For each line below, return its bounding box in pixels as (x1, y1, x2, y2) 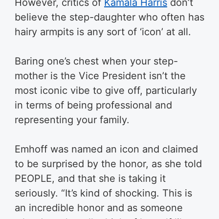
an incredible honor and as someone (15, 202, 183, 214)
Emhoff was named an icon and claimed (15, 143, 198, 155)
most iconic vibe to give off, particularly (15, 85, 197, 96)
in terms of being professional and (15, 99, 172, 111)
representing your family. (15, 114, 130, 126)
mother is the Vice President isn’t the (15, 70, 186, 82)
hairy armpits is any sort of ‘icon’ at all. (15, 26, 191, 38)
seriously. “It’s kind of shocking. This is (15, 187, 192, 199)
